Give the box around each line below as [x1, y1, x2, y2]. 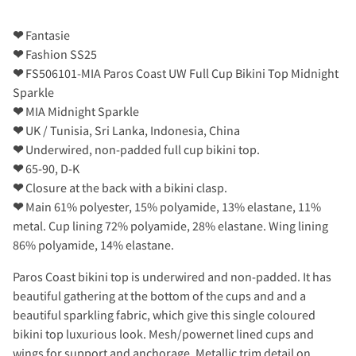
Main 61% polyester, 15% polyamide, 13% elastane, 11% [23, 199, 321, 215]
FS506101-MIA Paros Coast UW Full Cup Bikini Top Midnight [23, 65, 339, 82]
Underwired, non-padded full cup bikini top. [23, 141, 260, 158]
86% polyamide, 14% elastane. [13, 237, 174, 253]
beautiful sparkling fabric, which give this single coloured [13, 307, 315, 323]
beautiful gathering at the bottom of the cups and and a [13, 288, 306, 304]
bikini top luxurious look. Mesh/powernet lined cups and [13, 326, 314, 342]
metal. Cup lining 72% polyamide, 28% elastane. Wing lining [13, 218, 328, 234]
